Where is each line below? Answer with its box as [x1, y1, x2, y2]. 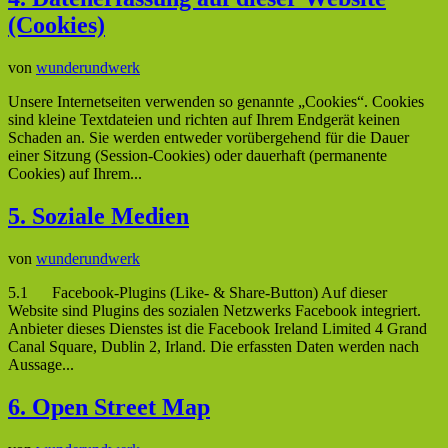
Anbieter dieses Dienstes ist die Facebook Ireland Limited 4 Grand [8, 319, 427, 337]
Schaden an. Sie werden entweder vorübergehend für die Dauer [8, 129, 409, 147]
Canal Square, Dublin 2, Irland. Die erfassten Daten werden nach [8, 337, 419, 355]
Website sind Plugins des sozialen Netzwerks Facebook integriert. [8, 301, 421, 319]
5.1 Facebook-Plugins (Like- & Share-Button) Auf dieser [8, 283, 387, 301]
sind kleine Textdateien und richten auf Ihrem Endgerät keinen [8, 111, 400, 129]
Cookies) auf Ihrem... [8, 165, 142, 183]
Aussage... [8, 355, 74, 373]
